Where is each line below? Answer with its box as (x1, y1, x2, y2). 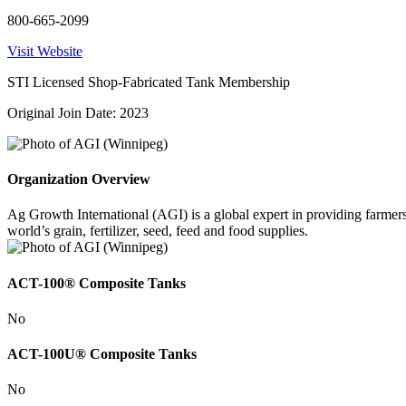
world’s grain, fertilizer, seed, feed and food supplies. (7, 223, 308, 239)
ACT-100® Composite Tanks (7, 275, 186, 291)
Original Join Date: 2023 (7, 104, 149, 121)
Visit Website (7, 43, 82, 59)
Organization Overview (7, 171, 150, 188)
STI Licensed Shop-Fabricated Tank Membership (7, 73, 290, 90)
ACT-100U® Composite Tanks (7, 346, 197, 362)
